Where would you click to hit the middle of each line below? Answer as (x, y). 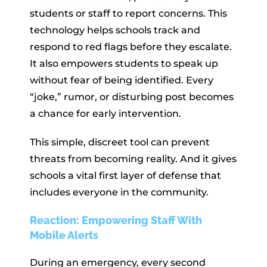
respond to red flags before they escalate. (131, 46)
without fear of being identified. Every (122, 80)
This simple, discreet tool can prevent (120, 142)
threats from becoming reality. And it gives (133, 159)
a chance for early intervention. (105, 113)
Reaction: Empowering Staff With (116, 220)
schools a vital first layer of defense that (125, 175)
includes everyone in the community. (119, 192)
